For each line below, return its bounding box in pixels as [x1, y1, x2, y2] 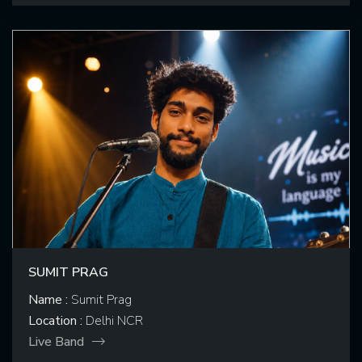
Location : [28, 312, 82, 330]
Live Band [28, 333, 84, 351]
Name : [28, 291, 68, 309]
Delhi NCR [82, 312, 143, 330]
